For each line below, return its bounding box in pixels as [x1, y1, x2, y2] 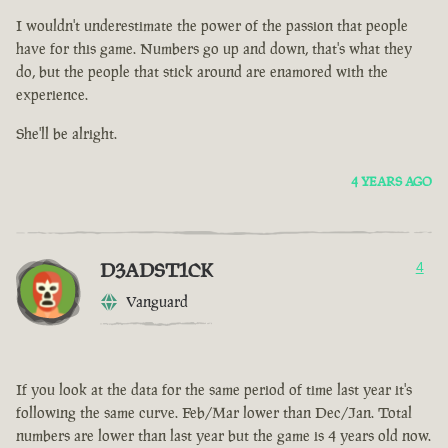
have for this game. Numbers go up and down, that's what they [16, 39, 412, 59]
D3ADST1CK [100, 257, 213, 284]
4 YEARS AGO [351, 173, 432, 191]
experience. [16, 85, 88, 105]
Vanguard [126, 292, 188, 312]
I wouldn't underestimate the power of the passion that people [16, 16, 408, 36]
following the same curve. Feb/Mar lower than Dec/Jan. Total [16, 403, 412, 423]
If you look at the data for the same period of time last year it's [16, 380, 412, 400]
